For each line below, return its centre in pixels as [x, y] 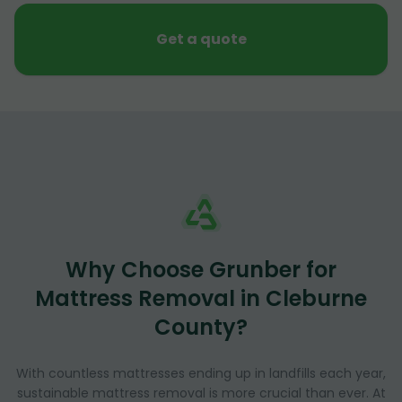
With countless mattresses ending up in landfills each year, [201, 373]
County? [201, 327]
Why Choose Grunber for [201, 269]
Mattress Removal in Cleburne [201, 298]
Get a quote [201, 39]
